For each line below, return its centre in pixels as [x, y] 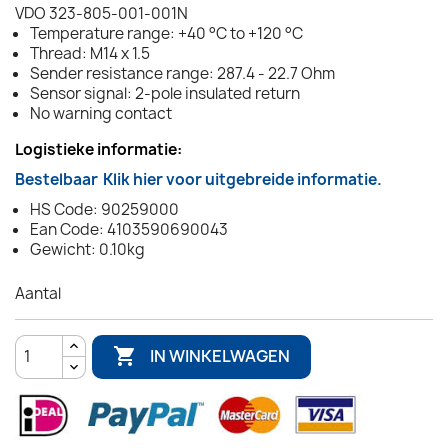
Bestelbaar [56, 179]
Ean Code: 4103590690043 [129, 229]
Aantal [38, 293]
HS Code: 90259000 [104, 209]
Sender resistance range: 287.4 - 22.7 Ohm [182, 73]
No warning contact [101, 113]
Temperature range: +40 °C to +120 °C [166, 33]
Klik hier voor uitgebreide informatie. [242, 179]
